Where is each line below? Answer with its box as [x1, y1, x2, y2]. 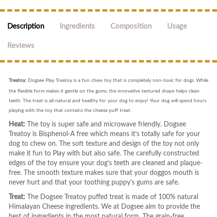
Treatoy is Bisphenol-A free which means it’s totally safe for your [8, 131, 200, 138]
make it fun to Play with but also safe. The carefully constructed [8, 150, 199, 157]
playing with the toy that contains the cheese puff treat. [8, 108, 131, 113]
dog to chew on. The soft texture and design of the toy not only [8, 140, 199, 147]
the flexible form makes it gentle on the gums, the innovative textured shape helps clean [8, 89, 200, 93]
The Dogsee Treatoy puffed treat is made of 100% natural [25, 194, 198, 201]
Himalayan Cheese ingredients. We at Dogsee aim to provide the [8, 203, 200, 210]
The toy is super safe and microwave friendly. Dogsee [25, 121, 186, 128]
